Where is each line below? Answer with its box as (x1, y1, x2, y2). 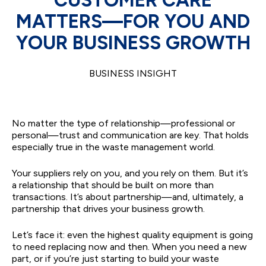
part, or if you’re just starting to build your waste (12, 252, 219, 264)
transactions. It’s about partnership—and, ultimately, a (12, 191, 243, 202)
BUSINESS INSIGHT (89, 67, 177, 79)
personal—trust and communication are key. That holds (12, 129, 249, 141)
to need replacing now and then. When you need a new (12, 240, 247, 252)
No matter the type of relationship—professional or (12, 117, 235, 129)
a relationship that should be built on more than (12, 179, 214, 191)
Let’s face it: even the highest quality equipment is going (12, 229, 253, 240)
